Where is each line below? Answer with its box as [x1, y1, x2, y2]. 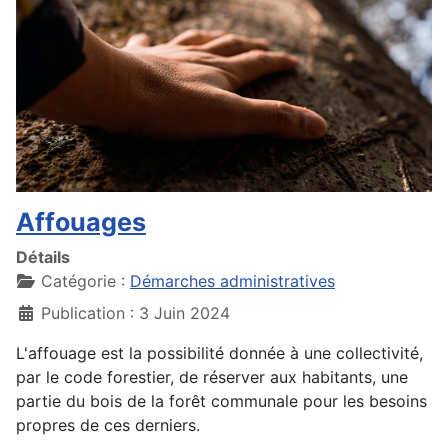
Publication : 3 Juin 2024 [41, 302, 230, 323]
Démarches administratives [130, 270, 335, 291]
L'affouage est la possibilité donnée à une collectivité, [16, 342, 423, 363]
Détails [16, 246, 70, 267]
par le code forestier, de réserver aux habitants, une [16, 366, 408, 387]
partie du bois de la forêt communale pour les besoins [16, 390, 427, 411]
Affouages [16, 206, 146, 237]
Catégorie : [36, 270, 130, 291]
